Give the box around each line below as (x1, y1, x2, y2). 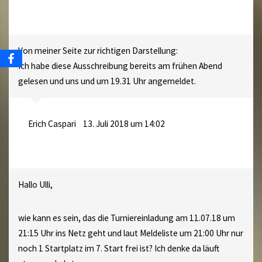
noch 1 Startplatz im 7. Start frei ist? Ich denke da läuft (18, 243, 219, 254)
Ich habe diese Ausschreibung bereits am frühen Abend (18, 60, 222, 71)
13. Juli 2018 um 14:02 (82, 118, 165, 130)
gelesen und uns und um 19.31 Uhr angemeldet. (18, 75, 196, 87)
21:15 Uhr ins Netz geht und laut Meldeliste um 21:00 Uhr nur (18, 227, 243, 239)
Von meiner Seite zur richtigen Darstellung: (18, 44, 178, 56)
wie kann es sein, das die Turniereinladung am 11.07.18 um (18, 212, 235, 224)
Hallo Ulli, (18, 179, 53, 191)
